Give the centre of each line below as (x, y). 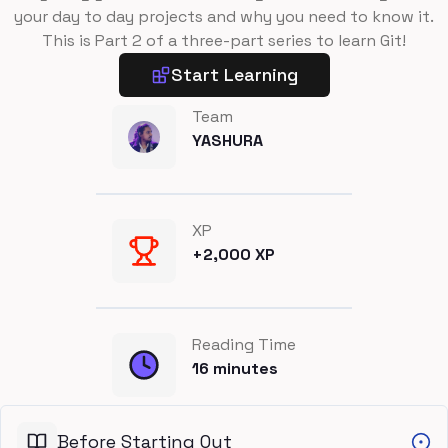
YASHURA (227, 140)
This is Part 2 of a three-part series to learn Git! (224, 40)
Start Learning (234, 74)
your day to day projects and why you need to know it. (224, 16)
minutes (243, 368)
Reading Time (244, 344)
